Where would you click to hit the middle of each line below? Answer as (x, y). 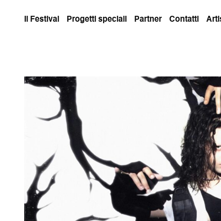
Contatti (184, 19)
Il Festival (42, 19)
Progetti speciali (97, 19)
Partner (148, 19)
